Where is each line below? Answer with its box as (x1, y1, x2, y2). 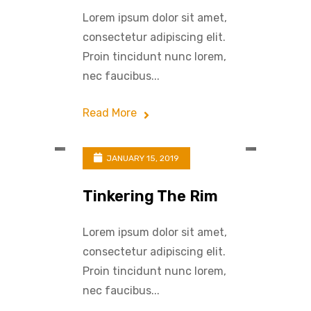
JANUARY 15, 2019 (104, 153, 179, 163)
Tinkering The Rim (83, 186, 218, 205)
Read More (83, 106, 137, 119)
